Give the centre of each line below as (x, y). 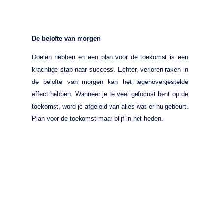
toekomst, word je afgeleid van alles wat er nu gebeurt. (110, 106)
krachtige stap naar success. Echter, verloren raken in (110, 69)
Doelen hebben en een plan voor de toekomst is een (110, 57)
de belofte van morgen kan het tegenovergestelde (110, 82)
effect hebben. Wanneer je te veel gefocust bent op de (110, 94)
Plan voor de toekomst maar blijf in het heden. (97, 118)
